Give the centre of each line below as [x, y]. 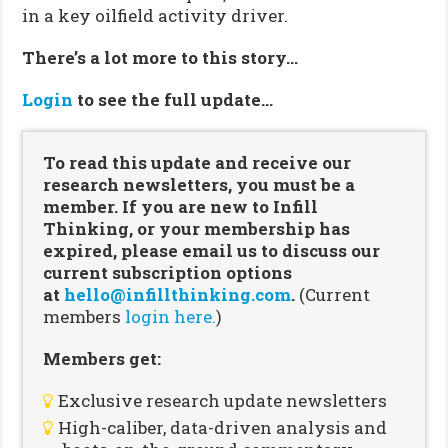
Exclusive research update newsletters [223, 400]
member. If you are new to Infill [181, 206]
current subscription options [168, 272]
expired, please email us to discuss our [212, 250]
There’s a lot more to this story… [160, 57]
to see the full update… [175, 99]
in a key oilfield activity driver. [155, 15]
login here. [171, 316]
